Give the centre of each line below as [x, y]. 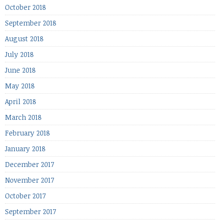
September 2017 [30, 211]
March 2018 [23, 117]
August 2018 [24, 38]
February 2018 [27, 133]
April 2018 [21, 101]
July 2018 [19, 54]
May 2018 [20, 85]
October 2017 [25, 195]
